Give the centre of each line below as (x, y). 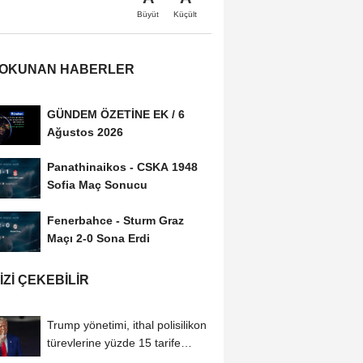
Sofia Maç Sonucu (97, 185)
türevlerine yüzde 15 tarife (113, 343)
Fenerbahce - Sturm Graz (115, 221)
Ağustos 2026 (85, 132)
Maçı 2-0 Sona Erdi (98, 239)
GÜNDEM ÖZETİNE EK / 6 (115, 114)
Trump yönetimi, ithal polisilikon (126, 325)
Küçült (185, 14)
